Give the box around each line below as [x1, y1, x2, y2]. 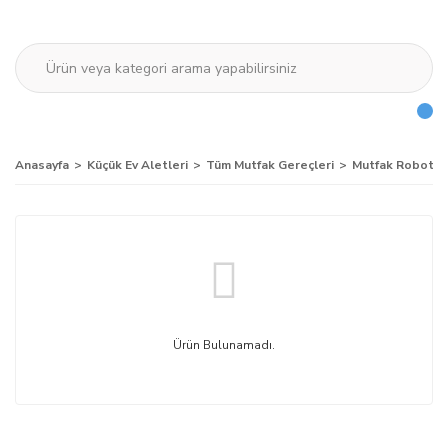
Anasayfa [15, 157, 69, 173]
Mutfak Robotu [352, 157, 441, 173]
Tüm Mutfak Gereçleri [206, 157, 334, 173]
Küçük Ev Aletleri [87, 157, 188, 173]
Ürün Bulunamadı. [173, 337, 275, 353]
